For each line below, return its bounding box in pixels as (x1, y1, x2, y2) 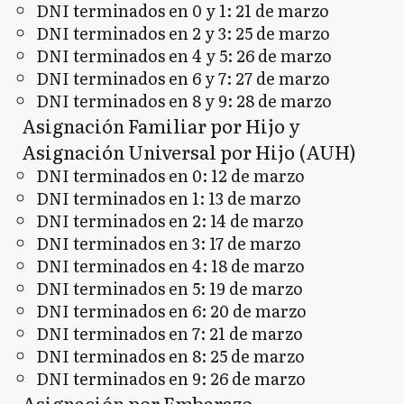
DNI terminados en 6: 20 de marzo (36, 298, 307, 323)
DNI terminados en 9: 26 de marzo (36, 366, 306, 390)
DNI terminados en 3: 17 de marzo (36, 231, 301, 255)
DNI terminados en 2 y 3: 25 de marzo (36, 21, 330, 45)
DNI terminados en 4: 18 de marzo (36, 253, 305, 278)
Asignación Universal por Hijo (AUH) (22, 137, 356, 165)
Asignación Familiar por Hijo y (22, 111, 299, 139)
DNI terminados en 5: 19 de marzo (36, 276, 303, 300)
